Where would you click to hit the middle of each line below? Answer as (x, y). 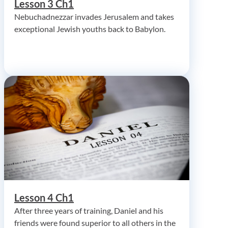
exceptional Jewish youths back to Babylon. (90, 28)
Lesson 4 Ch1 (44, 197)
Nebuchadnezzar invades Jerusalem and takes (94, 16)
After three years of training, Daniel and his (89, 210)
